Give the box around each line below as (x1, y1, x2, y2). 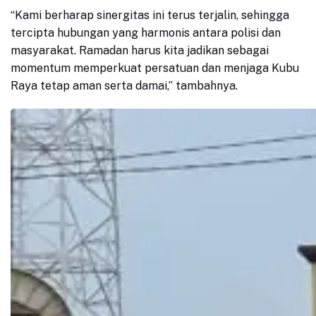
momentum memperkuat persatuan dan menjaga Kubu (11, 61, 299, 75)
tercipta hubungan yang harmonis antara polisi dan (11, 26, 281, 40)
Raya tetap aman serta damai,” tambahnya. (11, 79, 238, 93)
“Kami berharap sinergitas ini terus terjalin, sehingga (11, 8, 289, 23)
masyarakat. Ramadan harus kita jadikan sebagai (11, 44, 269, 58)
